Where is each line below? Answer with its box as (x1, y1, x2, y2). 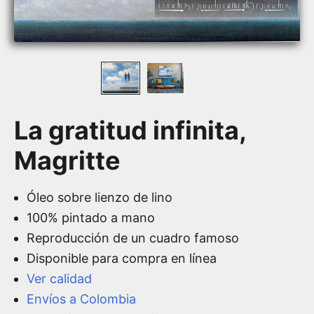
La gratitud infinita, (14, 115, 246, 146)
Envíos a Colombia (27, 292, 136, 306)
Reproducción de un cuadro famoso (27, 231, 239, 245)
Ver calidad (27, 271, 92, 286)
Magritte (14, 145, 121, 176)
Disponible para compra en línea (27, 251, 217, 266)
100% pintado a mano (27, 210, 155, 225)
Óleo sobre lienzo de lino (27, 190, 172, 205)
